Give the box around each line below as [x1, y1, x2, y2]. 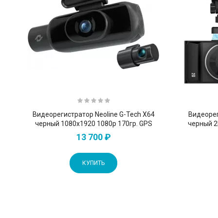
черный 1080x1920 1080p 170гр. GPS [35, 119, 152, 127]
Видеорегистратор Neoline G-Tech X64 [32, 110, 155, 118]
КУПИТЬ [82, 159, 105, 166]
